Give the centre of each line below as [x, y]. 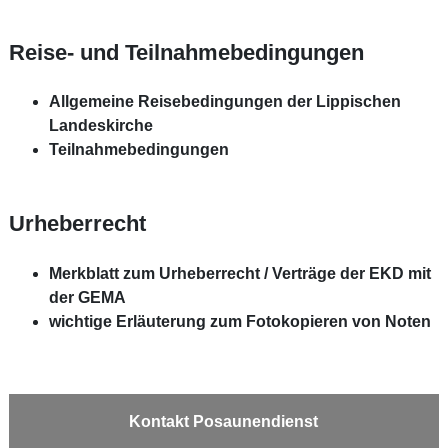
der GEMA [87, 297]
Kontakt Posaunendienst [224, 422]
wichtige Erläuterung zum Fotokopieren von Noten [239, 321]
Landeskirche [100, 126]
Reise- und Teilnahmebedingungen [186, 52]
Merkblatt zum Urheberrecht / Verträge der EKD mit [239, 273]
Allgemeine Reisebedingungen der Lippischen [224, 102]
